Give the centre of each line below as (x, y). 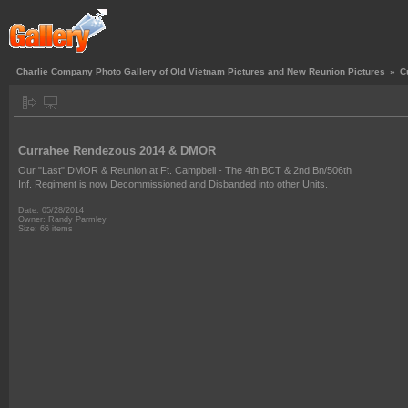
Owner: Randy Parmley (62, 220)
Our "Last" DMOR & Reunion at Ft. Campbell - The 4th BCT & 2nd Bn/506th (185, 170)
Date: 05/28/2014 (51, 211)
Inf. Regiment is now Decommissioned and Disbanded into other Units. (173, 184)
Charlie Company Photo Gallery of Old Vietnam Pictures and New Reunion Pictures (201, 71)
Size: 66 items (46, 229)
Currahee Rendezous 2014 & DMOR (117, 151)
